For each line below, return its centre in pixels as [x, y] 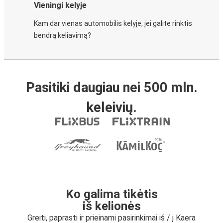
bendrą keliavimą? [62, 35]
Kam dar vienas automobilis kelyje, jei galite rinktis [113, 23]
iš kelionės [111, 206]
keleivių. [111, 108]
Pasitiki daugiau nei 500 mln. [111, 88]
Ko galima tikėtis [111, 194]
